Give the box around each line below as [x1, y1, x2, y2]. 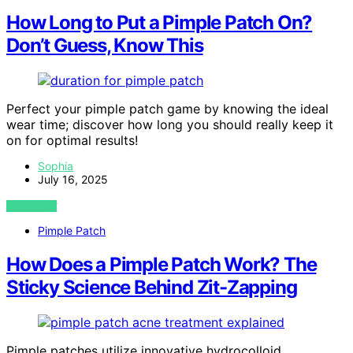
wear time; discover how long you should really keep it [6, 116, 333, 132]
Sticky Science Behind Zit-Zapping [6, 275, 297, 299]
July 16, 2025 [38, 172, 108, 186]
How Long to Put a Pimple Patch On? [6, 11, 313, 35]
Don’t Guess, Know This [6, 34, 203, 58]
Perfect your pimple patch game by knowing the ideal [6, 100, 329, 117]
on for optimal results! [6, 132, 138, 148]
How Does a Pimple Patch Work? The [6, 252, 317, 276]
